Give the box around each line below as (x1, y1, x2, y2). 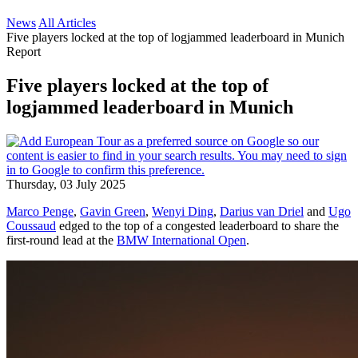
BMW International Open (117, 233, 246, 247)
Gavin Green (80, 204, 145, 218)
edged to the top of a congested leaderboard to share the (56, 218, 339, 233)
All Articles (38, 16, 96, 30)
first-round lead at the (6, 233, 117, 247)
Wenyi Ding (152, 204, 213, 218)
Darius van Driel (220, 204, 304, 218)
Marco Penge (6, 204, 74, 218)
